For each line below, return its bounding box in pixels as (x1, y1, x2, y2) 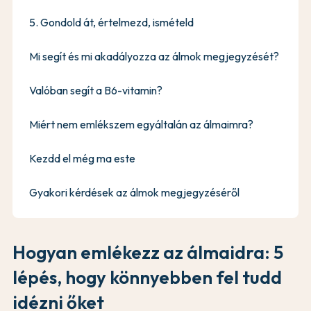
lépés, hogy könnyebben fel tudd (12, 265, 282, 289)
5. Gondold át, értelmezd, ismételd (29, 15, 194, 29)
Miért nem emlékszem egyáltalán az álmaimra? (29, 117, 253, 131)
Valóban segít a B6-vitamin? (29, 83, 162, 97)
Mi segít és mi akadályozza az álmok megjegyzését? (29, 49, 279, 63)
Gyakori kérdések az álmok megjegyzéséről (29, 185, 239, 199)
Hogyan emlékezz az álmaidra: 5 (12, 240, 283, 264)
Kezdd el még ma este (29, 151, 135, 165)
